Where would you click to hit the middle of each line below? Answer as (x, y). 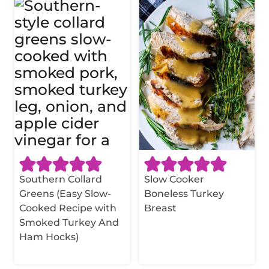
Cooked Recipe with (68, 208)
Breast (160, 208)
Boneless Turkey (184, 193)
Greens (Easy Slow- (65, 193)
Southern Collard (61, 179)
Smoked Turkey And (69, 222)
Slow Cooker (174, 179)
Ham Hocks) (49, 237)
